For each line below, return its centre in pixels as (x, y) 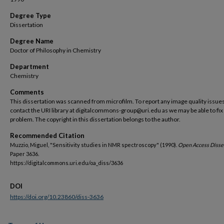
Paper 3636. (24, 154)
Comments (27, 92)
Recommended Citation (47, 135)
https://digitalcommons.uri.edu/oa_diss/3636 (66, 163)
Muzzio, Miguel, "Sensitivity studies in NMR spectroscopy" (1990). (94, 145)
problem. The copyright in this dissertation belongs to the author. (95, 119)
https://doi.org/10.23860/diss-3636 (57, 197)
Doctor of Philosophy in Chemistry (55, 50)
